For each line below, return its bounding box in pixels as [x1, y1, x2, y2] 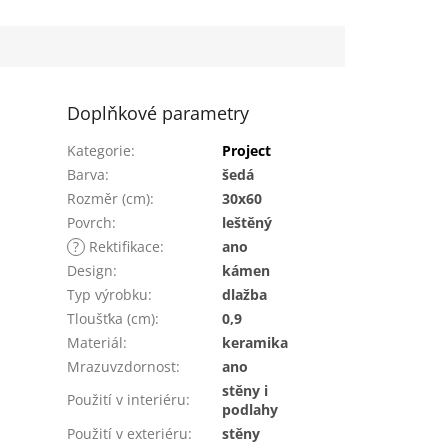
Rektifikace [85, 236, 161, 256]
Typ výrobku [67, 284, 149, 304]
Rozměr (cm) [67, 188, 151, 208]
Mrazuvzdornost [67, 356, 177, 376]
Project [222, 140, 272, 160]
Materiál [67, 332, 124, 352]
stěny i [222, 380, 269, 400]
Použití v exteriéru [67, 423, 189, 443]
